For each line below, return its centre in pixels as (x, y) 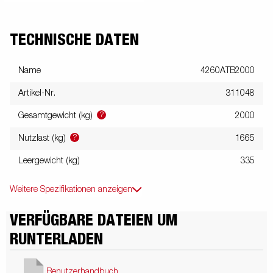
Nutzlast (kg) (43, 138)
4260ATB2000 (228, 70)
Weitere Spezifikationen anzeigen (71, 189)
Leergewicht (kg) (49, 161)
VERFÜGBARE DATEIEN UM (94, 220)
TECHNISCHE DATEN (74, 40)
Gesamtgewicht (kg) (57, 115)
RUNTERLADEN (56, 239)
